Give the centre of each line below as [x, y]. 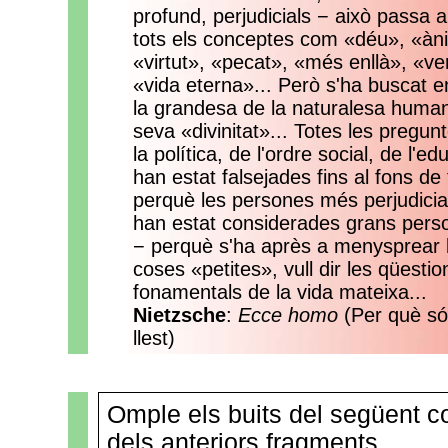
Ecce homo [288, 315]
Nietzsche [179, 315]
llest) [154, 338]
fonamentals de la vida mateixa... [280, 292]
